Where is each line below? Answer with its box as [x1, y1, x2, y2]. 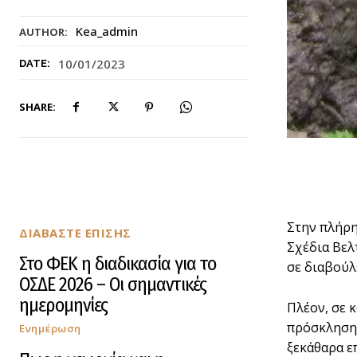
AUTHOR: [19, 25, 68, 40]
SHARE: [19, 100, 56, 115]
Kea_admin [76, 23, 138, 40]
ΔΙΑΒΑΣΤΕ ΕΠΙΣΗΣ [19, 224, 131, 241]
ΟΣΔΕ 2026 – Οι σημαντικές [19, 273, 206, 296]
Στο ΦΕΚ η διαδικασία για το [19, 252, 216, 275]
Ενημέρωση [19, 320, 81, 335]
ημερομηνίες [19, 293, 108, 316]
